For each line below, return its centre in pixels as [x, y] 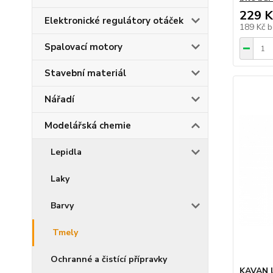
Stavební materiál [85, 73]
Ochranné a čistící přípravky [109, 259]
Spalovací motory [83, 47]
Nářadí [59, 99]
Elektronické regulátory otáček [114, 21]
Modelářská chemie [88, 126]
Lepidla [66, 152]
